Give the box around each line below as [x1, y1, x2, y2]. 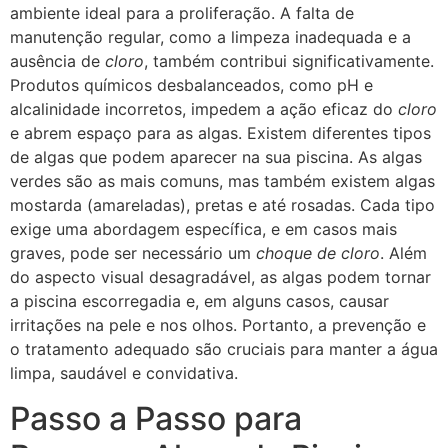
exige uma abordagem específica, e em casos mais [10, 219, 397, 240]
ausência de [10, 51, 105, 72]
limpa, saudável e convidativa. [10, 363, 238, 384]
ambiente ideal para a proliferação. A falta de [10, 3, 354, 24]
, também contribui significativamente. [144, 51, 434, 72]
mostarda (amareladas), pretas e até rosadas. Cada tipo [10, 195, 435, 216]
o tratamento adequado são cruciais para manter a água [10, 339, 438, 360]
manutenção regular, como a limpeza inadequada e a [10, 27, 411, 48]
